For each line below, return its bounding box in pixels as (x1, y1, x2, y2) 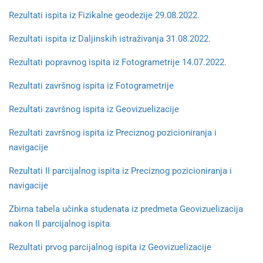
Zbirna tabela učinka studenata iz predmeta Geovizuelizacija (9, 204, 243, 214)
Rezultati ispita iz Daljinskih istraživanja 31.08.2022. (9, 33, 211, 44)
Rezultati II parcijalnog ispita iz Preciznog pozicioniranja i (9, 166, 232, 176)
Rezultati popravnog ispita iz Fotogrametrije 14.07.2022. (9, 57, 227, 68)
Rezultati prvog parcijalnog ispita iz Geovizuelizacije (9, 242, 211, 252)
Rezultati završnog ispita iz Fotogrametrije (9, 80, 174, 91)
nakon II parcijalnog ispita (9, 218, 110, 229)
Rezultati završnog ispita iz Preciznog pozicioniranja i (9, 127, 217, 138)
